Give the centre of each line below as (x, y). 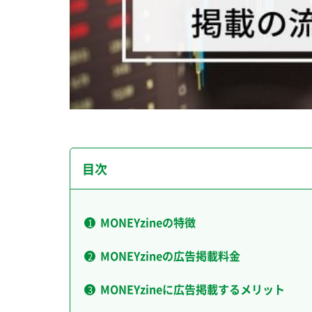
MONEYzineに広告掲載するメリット (193, 289)
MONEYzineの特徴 (148, 223)
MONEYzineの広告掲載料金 (170, 256)
